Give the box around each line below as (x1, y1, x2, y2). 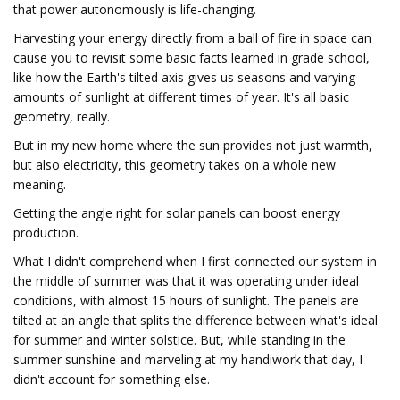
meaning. (13, 176, 66, 193)
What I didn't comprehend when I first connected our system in (13, 253, 377, 270)
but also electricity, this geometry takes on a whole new (13, 156, 336, 173)
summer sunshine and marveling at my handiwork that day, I (13, 351, 362, 368)
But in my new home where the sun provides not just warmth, (13, 137, 372, 154)
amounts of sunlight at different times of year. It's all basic (13, 88, 349, 105)
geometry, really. (13, 108, 110, 125)
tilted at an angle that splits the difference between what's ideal (13, 312, 378, 329)
